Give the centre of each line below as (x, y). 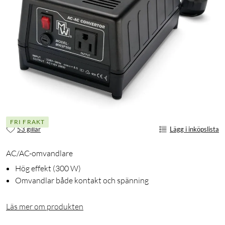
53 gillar (29, 129)
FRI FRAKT (27, 122)
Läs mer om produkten (45, 207)
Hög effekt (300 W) (48, 168)
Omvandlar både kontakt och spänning (82, 181)
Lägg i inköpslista (194, 129)
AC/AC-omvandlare (39, 153)
